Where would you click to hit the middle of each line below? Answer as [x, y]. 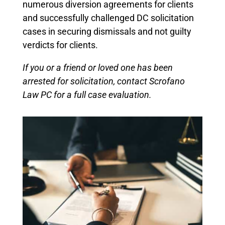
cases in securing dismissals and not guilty [107, 31]
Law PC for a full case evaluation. [87, 94]
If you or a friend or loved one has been [97, 67]
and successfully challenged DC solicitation [108, 18]
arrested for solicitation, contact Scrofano [103, 81]
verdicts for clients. [60, 45]
